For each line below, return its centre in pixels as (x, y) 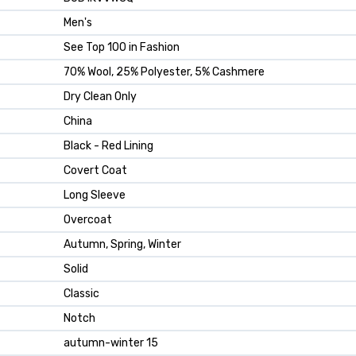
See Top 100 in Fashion (122, 48)
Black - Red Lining (108, 146)
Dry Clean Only (100, 97)
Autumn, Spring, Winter (122, 245)
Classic (81, 294)
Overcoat (88, 220)
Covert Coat (95, 171)
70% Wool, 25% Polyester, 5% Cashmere (164, 72)
